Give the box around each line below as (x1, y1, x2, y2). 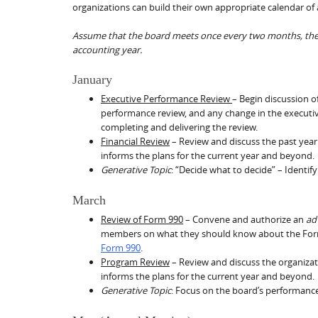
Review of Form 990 (101, 213, 183, 226)
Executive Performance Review (101, 92, 232, 106)
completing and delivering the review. (101, 121, 258, 134)
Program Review (101, 256, 170, 269)
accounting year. (72, 43, 142, 56)
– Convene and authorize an (183, 213, 306, 226)
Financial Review (101, 135, 170, 148)
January (72, 72, 112, 87)
